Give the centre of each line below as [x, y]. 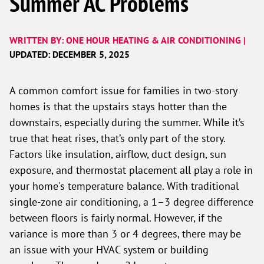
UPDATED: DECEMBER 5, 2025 [70, 54]
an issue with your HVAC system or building [109, 249]
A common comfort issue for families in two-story [123, 90]
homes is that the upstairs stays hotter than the [118, 106]
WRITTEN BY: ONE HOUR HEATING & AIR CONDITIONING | [128, 40]
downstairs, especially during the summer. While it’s [127, 122]
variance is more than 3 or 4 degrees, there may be [125, 233]
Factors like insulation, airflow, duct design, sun [118, 154]
